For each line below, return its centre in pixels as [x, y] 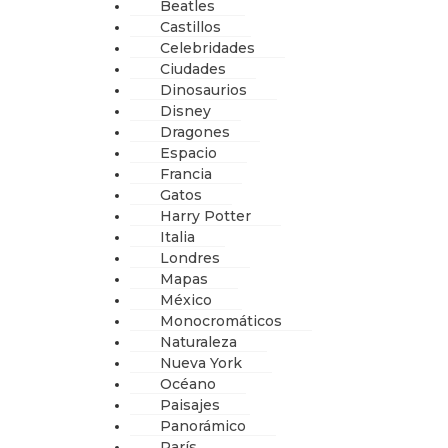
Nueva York [201, 362]
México [186, 299]
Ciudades [193, 68]
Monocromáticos [221, 320]
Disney [185, 110]
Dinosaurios [203, 89]
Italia [177, 236]
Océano [188, 383]
